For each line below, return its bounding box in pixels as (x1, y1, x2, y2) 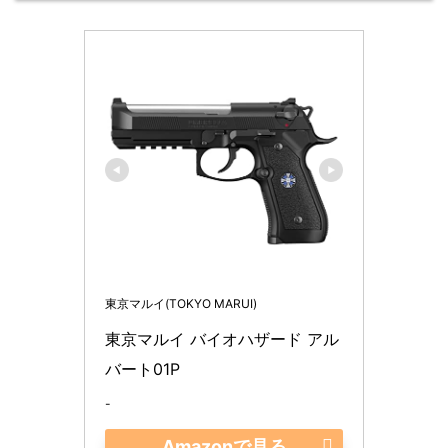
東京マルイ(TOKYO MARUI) (105, 295, 257, 311)
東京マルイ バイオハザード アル (105, 328, 339, 349)
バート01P (105, 358, 185, 379)
